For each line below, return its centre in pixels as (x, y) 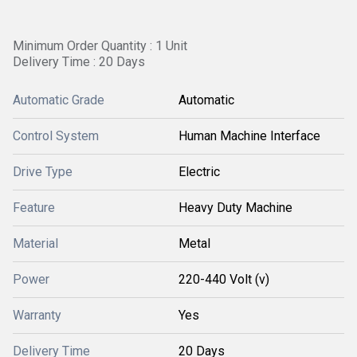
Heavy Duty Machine (235, 208)
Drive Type (43, 172)
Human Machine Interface (249, 136)
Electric (199, 172)
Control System (56, 136)
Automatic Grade (59, 100)
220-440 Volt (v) (224, 279)
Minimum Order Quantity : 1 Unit (100, 46)
